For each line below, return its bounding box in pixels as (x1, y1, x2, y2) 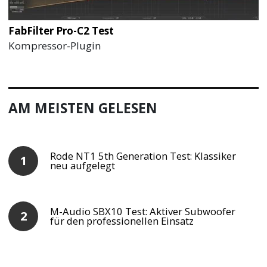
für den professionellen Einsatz (50, 213, 194, 228)
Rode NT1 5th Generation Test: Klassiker (50, 148, 237, 163)
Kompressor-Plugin (8, 38, 102, 52)
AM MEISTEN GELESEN (8, 98, 158, 117)
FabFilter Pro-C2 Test (8, 23, 114, 38)
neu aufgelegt (50, 158, 116, 172)
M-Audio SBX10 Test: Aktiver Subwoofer (50, 204, 236, 218)
